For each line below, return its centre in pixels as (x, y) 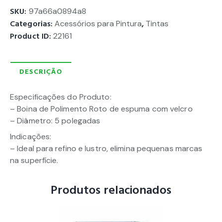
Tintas (157, 23)
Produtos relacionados (111, 190)
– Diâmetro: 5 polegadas (55, 120)
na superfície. (34, 160)
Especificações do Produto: (61, 97)
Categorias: (32, 24)
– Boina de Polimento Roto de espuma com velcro (101, 109)
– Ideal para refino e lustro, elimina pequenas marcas (106, 148)
